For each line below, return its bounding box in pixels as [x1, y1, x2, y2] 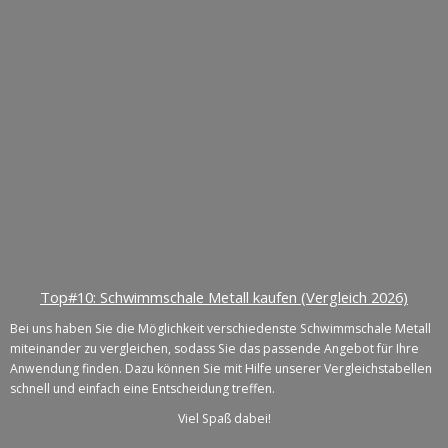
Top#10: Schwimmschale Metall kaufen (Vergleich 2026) [40, 287, 408, 308]
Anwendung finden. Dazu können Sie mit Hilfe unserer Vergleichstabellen [10, 360, 432, 378]
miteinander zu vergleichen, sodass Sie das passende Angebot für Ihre [10, 340, 419, 358]
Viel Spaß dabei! [177, 410, 271, 428]
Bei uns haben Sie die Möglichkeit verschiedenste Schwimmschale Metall [10, 320, 431, 338]
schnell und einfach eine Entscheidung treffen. [10, 380, 275, 398]
